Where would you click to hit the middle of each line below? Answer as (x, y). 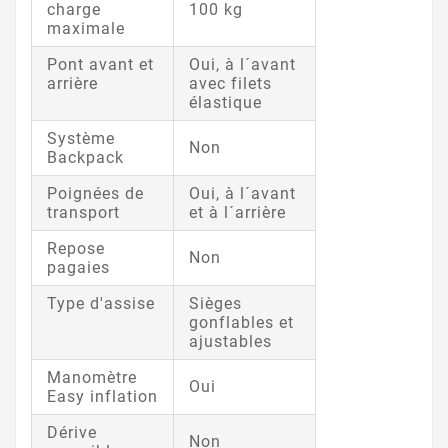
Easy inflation (102, 397)
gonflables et (241, 323)
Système (81, 139)
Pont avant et (100, 65)
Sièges (215, 304)
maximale (86, 29)
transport (83, 213)
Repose (76, 249)
